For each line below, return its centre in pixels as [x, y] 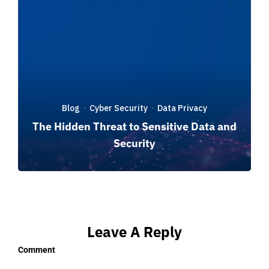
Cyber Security [119, 108]
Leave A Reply [134, 231]
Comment [37, 249]
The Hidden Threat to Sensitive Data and [134, 127]
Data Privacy [182, 108]
